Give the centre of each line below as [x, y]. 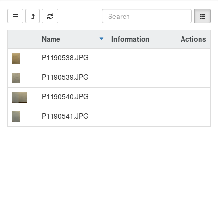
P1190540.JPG [65, 96]
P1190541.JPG [65, 116]
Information [131, 39]
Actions [193, 39]
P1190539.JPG [65, 77]
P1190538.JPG [65, 57]
